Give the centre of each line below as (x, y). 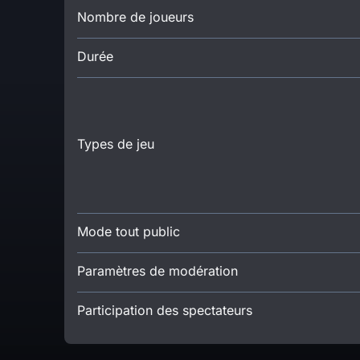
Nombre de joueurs (135, 16)
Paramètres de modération (157, 270)
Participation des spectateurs (165, 310)
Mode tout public (129, 231)
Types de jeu (116, 143)
